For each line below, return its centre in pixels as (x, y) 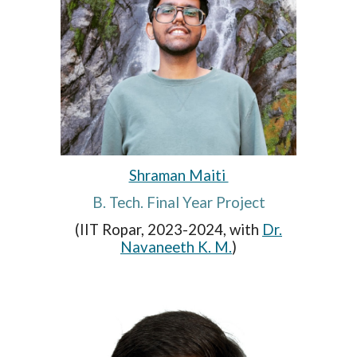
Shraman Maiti (178, 175)
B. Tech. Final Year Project (178, 202)
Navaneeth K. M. (176, 247)
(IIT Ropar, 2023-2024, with (169, 229)
